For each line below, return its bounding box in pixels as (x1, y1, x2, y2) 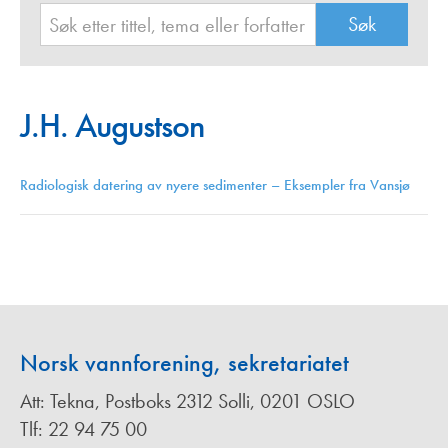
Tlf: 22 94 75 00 (20, 416, 147, 443)
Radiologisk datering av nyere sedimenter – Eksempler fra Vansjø (20, 175, 410, 196)
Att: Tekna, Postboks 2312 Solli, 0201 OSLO (20, 388, 355, 415)
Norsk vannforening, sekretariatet (20, 347, 349, 379)
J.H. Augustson (20, 104, 204, 148)
